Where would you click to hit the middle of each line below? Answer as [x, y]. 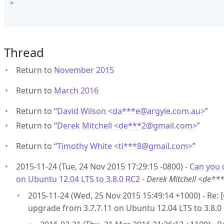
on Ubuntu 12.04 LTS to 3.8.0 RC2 [78, 179]
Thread [24, 52]
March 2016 [76, 90]
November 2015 [84, 70]
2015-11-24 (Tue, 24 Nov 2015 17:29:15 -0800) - [103, 166]
